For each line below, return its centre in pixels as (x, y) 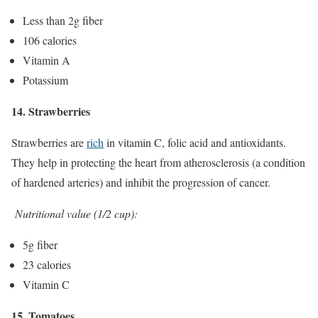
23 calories (47, 264)
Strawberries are (49, 142)
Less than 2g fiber (63, 20)
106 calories (50, 40)
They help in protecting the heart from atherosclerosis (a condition (158, 162)
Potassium (45, 79)
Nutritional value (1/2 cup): (76, 213)
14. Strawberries (51, 111)
